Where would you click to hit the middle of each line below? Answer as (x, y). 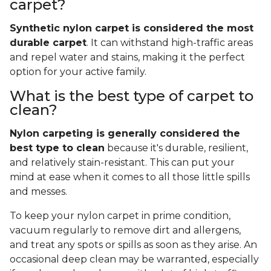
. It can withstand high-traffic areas (170, 43)
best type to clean (57, 148)
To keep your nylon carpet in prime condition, (120, 216)
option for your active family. (79, 72)
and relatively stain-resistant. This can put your (122, 163)
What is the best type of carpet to (132, 96)
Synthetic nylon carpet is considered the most (132, 28)
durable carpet (48, 43)
